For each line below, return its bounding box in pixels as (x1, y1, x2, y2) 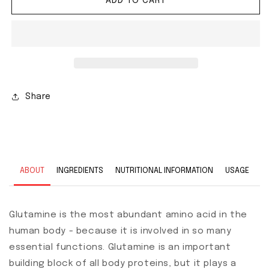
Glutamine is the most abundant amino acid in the (9, 210, 247, 220)
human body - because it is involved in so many (9, 226, 232, 237)
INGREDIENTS (56, 167, 103, 175)
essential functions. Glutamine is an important (9, 243, 231, 253)
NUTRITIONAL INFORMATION (115, 167, 213, 175)
